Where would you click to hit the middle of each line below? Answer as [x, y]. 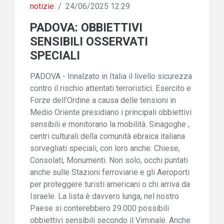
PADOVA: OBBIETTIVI [86, 27]
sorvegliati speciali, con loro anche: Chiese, [105, 148]
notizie [42, 6]
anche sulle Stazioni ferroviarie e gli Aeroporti [110, 172]
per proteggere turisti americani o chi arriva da [110, 184]
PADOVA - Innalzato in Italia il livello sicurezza [111, 76]
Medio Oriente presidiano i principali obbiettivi [111, 112]
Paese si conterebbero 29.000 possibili [99, 208]
